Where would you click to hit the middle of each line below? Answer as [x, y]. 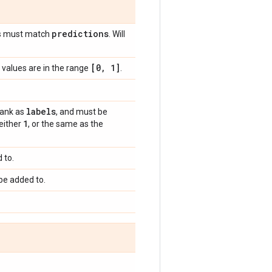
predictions [80, 34]
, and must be [82, 112]
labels [41, 111]
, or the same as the [66, 124]
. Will [117, 34]
